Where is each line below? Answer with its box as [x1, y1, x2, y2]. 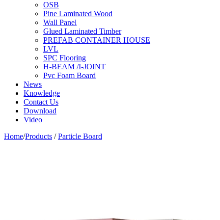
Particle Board [58, 132, 102, 140]
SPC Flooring [43, 54, 86, 62]
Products [25, 132, 52, 140]
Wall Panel [43, 18, 77, 27]
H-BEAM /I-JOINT [43, 62, 106, 71]
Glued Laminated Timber [43, 27, 121, 35]
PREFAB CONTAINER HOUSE [43, 36, 150, 44]
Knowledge [24, 89, 60, 97]
